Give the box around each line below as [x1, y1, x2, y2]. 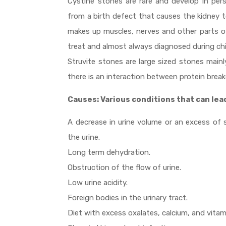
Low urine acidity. [68, 178, 128, 188]
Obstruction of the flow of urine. [68, 163, 182, 173]
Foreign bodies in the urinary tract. [68, 193, 188, 203]
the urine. [68, 133, 100, 142]
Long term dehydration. [68, 148, 151, 157]
